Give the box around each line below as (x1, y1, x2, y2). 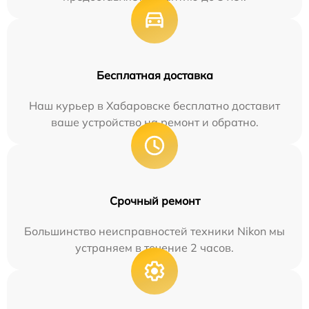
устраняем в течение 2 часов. (75, 241, 234, 255)
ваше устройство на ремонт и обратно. (50, 115, 259, 129)
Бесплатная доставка (96, 68, 213, 82)
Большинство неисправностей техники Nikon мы (24, 224, 285, 238)
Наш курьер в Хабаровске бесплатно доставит (29, 99, 280, 112)
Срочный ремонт (109, 194, 200, 208)
